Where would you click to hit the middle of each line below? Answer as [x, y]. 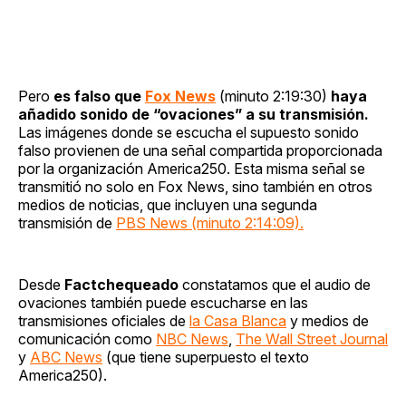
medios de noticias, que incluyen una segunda [168, 204]
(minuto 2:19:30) [275, 96]
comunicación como [87, 338]
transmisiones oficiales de [104, 320]
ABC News [66, 357]
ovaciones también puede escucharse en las [163, 302]
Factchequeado [121, 284]
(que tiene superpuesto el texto [206, 357]
